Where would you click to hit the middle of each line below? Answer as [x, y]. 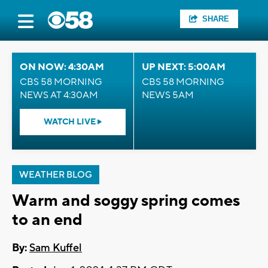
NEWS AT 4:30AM [59, 95]
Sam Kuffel [56, 248]
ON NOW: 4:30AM [62, 67]
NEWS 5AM [168, 95]
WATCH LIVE [71, 122]
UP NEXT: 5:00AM [184, 67]
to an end [47, 220]
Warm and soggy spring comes [126, 201]
